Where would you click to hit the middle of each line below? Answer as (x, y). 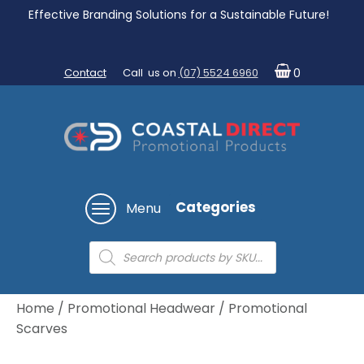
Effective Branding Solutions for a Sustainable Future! (180, 15)
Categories (216, 207)
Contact (85, 73)
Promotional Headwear (141, 309)
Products (110, 253)
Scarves (42, 329)
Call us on (150, 73)
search (106, 264)
